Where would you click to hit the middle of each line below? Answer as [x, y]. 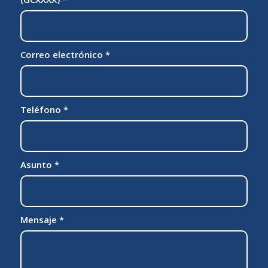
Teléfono [42, 109]
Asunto [37, 164]
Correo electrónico [63, 54]
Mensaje [39, 219]
